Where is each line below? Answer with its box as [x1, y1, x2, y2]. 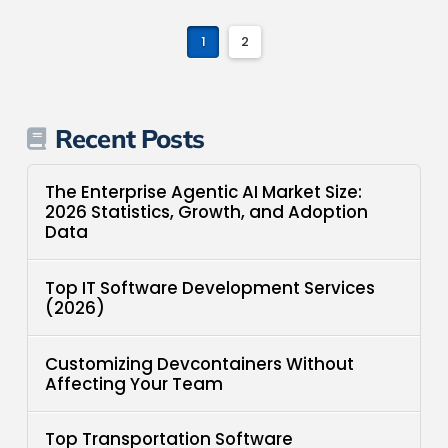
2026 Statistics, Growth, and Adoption [45, 199, 369, 224]
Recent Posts [54, 121, 204, 154]
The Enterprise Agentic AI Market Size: [45, 179, 363, 204]
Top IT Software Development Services [45, 275, 376, 300]
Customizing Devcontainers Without [45, 351, 355, 376]
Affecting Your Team [45, 371, 224, 396]
